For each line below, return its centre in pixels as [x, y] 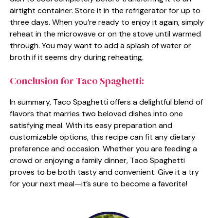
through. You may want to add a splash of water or [100, 45]
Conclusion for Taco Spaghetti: [77, 81]
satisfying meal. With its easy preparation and [91, 125]
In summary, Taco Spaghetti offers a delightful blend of [106, 102]
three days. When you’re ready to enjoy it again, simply [107, 22]
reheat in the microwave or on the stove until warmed [105, 34]
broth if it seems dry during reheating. [77, 57]
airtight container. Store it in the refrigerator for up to [105, 10]
